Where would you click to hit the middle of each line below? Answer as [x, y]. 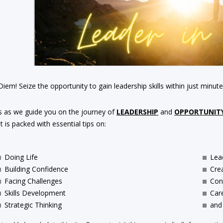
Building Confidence [36, 169]
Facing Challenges [33, 181]
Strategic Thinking [33, 205]
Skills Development [35, 193]
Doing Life [21, 157]
